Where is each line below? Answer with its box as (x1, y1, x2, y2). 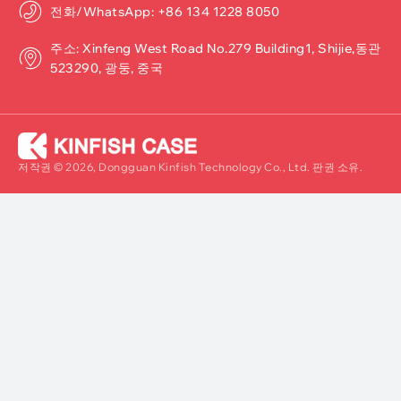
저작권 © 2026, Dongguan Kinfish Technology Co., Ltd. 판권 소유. (18, 159, 363, 174)
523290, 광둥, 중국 (50, 59, 163, 76)
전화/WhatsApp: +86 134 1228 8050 (50, 3, 279, 20)
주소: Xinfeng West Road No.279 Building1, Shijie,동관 (50, 39, 381, 56)
